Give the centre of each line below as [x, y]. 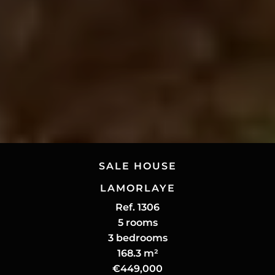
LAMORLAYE [137, 188]
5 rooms [137, 222]
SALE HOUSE [137, 166]
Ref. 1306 [137, 207]
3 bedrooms [137, 238]
